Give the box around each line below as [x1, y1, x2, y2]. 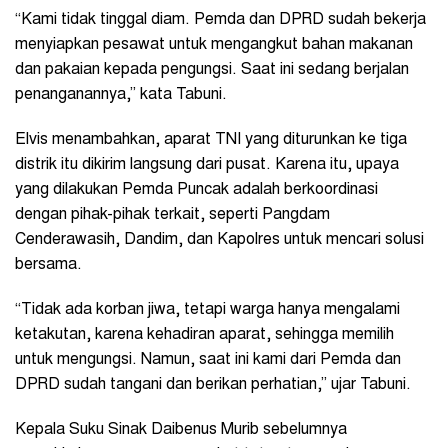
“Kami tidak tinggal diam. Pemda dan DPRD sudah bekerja [15, 11, 426, 28]
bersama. [15, 256, 82, 273]
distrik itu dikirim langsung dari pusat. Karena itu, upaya [15, 156, 399, 173]
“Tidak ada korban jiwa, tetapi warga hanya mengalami [15, 301, 400, 318]
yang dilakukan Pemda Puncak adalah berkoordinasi [15, 181, 378, 198]
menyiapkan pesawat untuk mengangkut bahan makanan [15, 36, 413, 53]
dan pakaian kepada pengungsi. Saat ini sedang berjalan [15, 61, 409, 78]
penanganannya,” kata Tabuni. [15, 86, 227, 103]
